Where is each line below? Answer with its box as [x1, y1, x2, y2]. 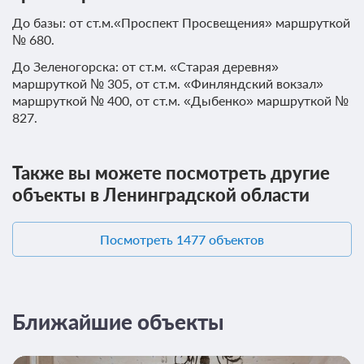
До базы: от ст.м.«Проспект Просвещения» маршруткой [12, 15, 350, 31]
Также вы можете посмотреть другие [12, 162, 330, 184]
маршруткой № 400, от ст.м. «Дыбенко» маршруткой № [12, 93, 349, 109]
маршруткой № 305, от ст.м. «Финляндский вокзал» [12, 76, 323, 92]
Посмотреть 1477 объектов [100, 232, 264, 248]
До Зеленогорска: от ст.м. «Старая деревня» [12, 58, 279, 75]
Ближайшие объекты [12, 310, 224, 335]
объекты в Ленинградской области [12, 184, 310, 206]
